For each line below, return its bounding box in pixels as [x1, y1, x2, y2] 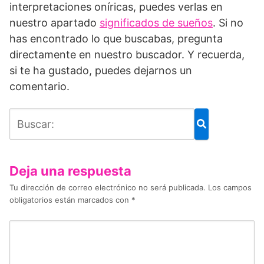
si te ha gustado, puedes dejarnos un [9, 64, 192, 77]
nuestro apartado [9, 16, 100, 29]
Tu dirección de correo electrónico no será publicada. [9, 182, 206, 192]
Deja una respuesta [9, 163, 131, 179]
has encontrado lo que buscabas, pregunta [9, 32, 223, 45]
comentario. [9, 80, 70, 93]
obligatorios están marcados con [9, 194, 131, 204]
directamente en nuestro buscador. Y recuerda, [9, 48, 245, 61]
